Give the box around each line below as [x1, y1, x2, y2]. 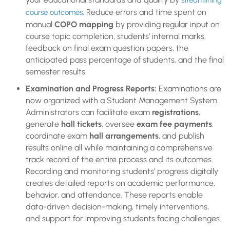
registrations [152, 107, 199, 118]
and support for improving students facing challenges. [26, 214, 221, 224]
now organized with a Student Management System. [26, 95, 219, 106]
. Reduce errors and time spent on [83, 7, 206, 17]
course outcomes [26, 8, 83, 17]
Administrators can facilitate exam [26, 107, 152, 118]
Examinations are [159, 84, 221, 94]
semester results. [26, 67, 87, 77]
